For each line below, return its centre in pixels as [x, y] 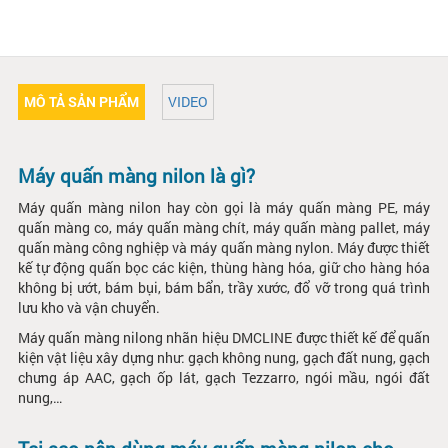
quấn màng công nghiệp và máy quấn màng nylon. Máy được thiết [224, 247]
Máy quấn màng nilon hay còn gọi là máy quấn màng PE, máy [224, 207]
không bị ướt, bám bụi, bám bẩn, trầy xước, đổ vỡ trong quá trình [224, 287]
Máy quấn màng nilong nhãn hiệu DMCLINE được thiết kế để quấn [224, 337]
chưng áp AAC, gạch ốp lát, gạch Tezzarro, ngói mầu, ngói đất [224, 377]
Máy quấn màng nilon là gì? [136, 175]
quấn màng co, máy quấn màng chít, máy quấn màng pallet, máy [224, 227]
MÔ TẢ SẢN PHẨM [81, 101]
